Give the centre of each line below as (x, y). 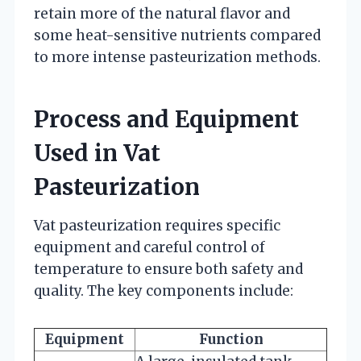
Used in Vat (97, 153)
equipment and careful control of (149, 247)
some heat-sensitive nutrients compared (177, 35)
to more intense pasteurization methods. (177, 57)
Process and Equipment (166, 119)
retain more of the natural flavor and (162, 13)
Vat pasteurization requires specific (157, 225)
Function (231, 339)
